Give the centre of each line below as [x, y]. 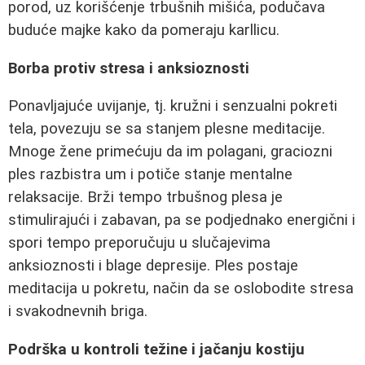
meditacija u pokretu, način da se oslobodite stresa [181, 289]
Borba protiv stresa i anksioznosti [129, 68]
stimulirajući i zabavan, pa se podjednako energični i [182, 220]
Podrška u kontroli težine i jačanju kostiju [156, 349]
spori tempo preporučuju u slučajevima [139, 243]
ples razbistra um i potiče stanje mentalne [150, 175]
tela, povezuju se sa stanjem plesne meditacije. [167, 129]
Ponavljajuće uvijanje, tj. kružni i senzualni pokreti [173, 106]
